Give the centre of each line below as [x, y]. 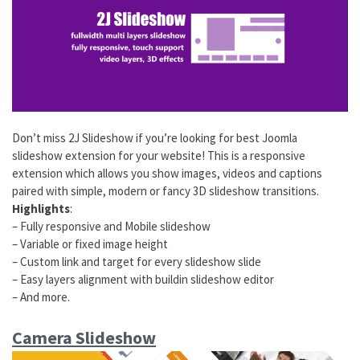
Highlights [41, 209]
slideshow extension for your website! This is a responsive [159, 155]
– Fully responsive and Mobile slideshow [111, 226]
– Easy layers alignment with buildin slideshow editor [143, 279]
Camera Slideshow [84, 337]
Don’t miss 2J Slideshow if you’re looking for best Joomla [155, 138]
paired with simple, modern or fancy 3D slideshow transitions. [166, 191]
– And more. [41, 297]
